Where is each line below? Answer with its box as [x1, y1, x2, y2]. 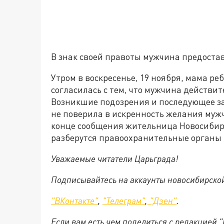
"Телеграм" [102, 195, 145, 206]
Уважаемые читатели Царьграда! [51, 153, 178, 164]
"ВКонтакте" [51, 195, 98, 206]
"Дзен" [147, 195, 176, 206]
